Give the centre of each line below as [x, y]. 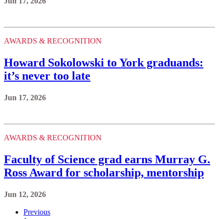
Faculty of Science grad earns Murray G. [107, 159]
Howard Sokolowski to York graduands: [104, 62]
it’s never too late [47, 76]
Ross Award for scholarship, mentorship [104, 172]
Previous [37, 212]
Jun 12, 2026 [25, 194]
